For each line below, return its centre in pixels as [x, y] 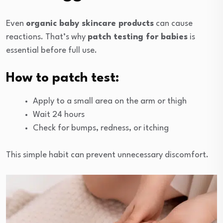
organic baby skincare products [90, 23]
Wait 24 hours [59, 114]
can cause [173, 23]
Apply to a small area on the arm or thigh [110, 101]
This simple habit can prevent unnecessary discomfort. [107, 155]
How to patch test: [62, 78]
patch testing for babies [138, 37]
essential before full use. [52, 50]
